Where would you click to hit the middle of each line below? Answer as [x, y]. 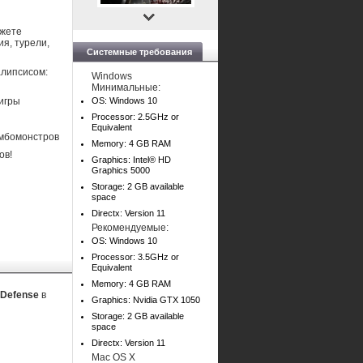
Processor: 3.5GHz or [135, 257]
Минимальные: [126, 88]
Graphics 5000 [121, 170]
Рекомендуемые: [130, 228]
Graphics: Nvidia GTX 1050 [146, 300]
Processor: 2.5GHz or [135, 117]
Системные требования [139, 52]
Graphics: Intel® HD [131, 160]
